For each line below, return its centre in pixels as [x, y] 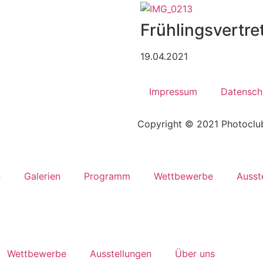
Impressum [173, 92]
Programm [107, 176]
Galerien [42, 176]
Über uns [195, 254]
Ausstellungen [121, 254]
